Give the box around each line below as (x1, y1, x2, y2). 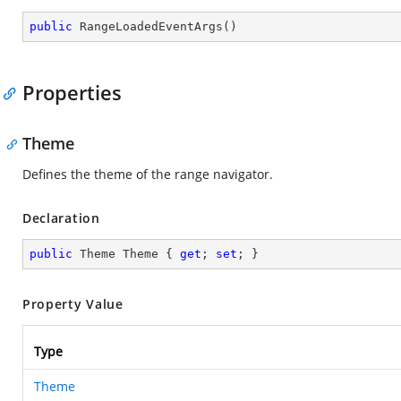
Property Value (22, 295, 124, 312)
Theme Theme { (73, 247, 180, 260)
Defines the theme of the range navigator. (22, 166, 273, 183)
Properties (22, 79, 122, 106)
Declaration (22, 209, 100, 226)
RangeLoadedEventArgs (80, 20, 223, 33)
